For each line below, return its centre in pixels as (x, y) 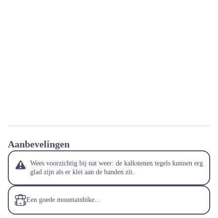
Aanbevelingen (39, 144)
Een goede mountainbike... (63, 200)
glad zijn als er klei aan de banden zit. (82, 172)
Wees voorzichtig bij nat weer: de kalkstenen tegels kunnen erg (117, 163)
